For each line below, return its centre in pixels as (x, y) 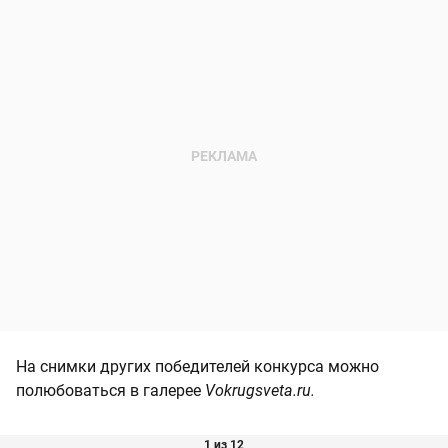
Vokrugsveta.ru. (260, 390)
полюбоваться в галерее (110, 390)
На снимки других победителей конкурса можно (197, 366)
